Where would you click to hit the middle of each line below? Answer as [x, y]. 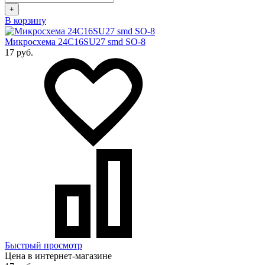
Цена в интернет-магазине [58, 256]
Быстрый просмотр [43, 245]
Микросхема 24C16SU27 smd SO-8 [75, 42]
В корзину [25, 21]
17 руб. [19, 53]
